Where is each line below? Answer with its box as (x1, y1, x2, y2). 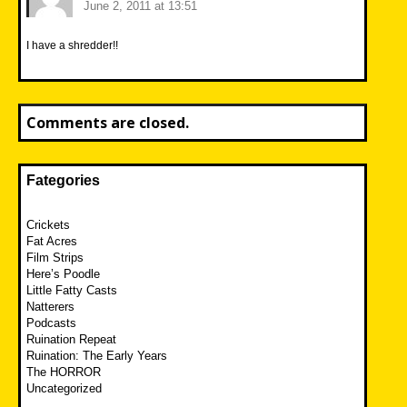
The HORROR (26, 364, 101, 379)
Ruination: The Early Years (26, 348, 167, 362)
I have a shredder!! (26, 38, 118, 52)
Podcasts (26, 315, 76, 330)
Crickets (26, 217, 70, 232)
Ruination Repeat (26, 332, 116, 346)
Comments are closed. (26, 112, 189, 133)
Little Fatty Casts (26, 283, 117, 297)
